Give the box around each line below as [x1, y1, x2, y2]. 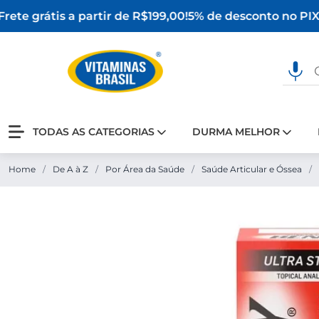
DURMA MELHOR [192, 125, 280, 138]
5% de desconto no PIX [176, 9, 308, 23]
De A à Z [53, 164, 88, 174]
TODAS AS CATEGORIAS [33, 125, 155, 138]
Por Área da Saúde [105, 164, 184, 174]
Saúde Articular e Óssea [202, 164, 302, 174]
